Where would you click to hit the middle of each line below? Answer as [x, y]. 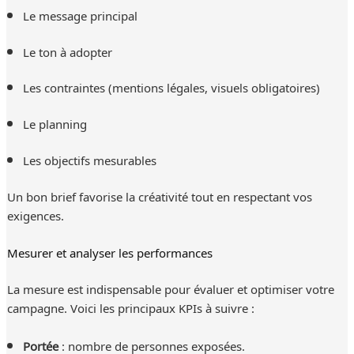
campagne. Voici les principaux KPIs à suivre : [130, 308]
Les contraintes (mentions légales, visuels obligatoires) [171, 87]
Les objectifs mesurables [89, 160]
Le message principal [80, 15]
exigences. [35, 215]
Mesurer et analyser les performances [109, 252]
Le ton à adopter [67, 51]
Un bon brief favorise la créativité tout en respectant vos [159, 196]
